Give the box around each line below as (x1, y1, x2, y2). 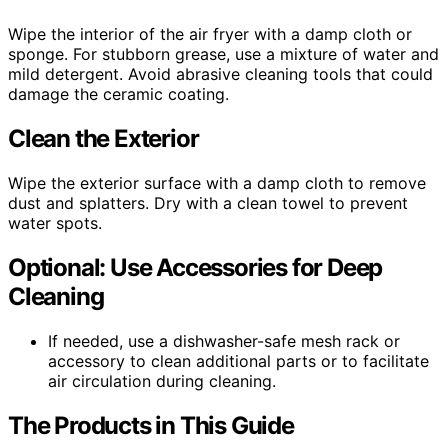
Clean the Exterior (8, 124, 199, 154)
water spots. (8, 212, 102, 233)
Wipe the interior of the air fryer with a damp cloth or (8, 24, 412, 45)
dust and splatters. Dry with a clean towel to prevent (8, 192, 408, 213)
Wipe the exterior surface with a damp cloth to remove (8, 172, 426, 193)
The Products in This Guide (8, 410, 294, 440)
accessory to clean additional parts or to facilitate (48, 350, 429, 371)
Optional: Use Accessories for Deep (8, 252, 383, 282)
